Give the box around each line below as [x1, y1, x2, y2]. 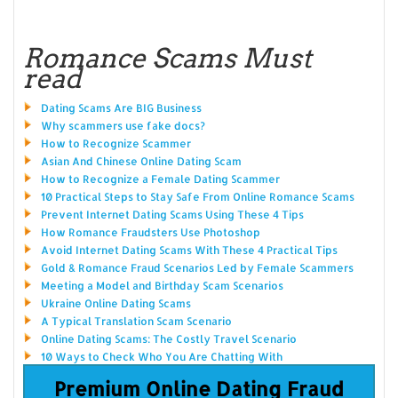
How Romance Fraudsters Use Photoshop [40, 225, 260, 239]
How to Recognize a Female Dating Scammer [40, 171, 280, 186]
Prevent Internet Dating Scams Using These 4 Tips [40, 207, 304, 221]
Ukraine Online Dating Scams [40, 296, 191, 310]
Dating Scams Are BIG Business [40, 100, 202, 115]
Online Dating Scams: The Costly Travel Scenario [40, 331, 297, 346]
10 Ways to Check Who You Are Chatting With [40, 349, 283, 363]
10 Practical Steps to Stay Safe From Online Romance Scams [40, 189, 354, 203]
